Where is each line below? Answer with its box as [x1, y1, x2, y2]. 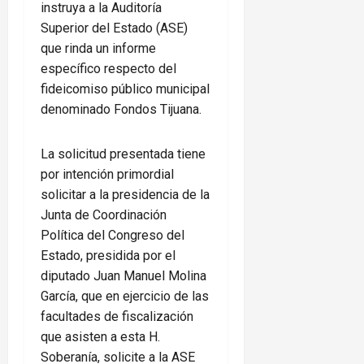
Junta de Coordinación [41, 207, 167, 223]
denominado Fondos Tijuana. [41, 102, 201, 118]
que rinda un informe [41, 41, 156, 57]
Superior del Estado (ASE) [41, 20, 188, 37]
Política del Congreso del [41, 227, 184, 244]
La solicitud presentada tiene [41, 146, 206, 162]
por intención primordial [41, 167, 174, 183]
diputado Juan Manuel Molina [41, 268, 206, 284]
